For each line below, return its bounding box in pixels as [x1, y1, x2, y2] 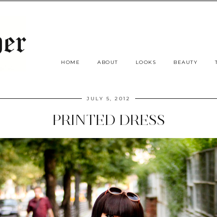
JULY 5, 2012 [87, 95, 130, 102]
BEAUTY [173, 59, 198, 65]
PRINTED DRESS [52, 111, 165, 129]
